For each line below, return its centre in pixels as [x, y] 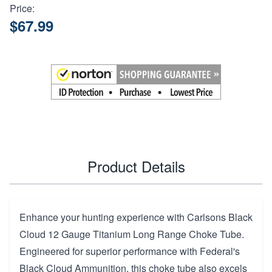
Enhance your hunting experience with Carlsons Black [136, 217]
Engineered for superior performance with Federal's [130, 251]
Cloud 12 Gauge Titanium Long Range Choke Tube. [132, 234]
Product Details [136, 166]
